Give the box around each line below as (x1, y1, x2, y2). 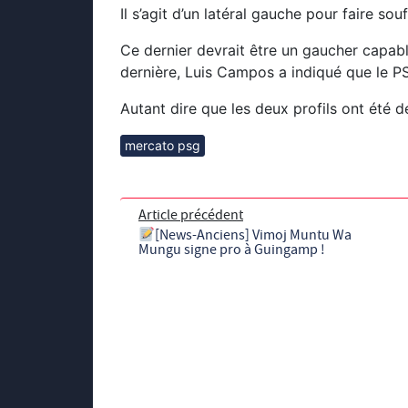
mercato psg (125, 137, 200, 153)
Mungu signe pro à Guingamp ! (138, 240, 325, 259)
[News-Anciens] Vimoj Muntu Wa (155, 225, 352, 244)
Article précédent (138, 205, 243, 224)
